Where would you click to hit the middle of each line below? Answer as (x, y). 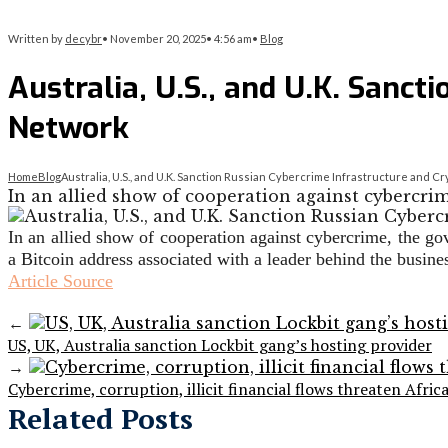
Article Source (60, 281)
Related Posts (100, 419)
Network (68, 128)
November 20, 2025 (158, 38)
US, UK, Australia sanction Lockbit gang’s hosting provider (220, 345)
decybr (83, 38)
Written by (36, 38)
